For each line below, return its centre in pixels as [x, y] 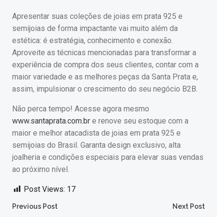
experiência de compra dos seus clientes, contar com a [105, 65]
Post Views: [44, 189]
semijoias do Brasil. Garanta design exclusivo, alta [96, 145]
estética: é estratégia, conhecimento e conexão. [93, 40]
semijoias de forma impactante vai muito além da [95, 28]
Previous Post [35, 206]
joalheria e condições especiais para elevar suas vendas [108, 157]
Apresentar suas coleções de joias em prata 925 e [97, 16]
